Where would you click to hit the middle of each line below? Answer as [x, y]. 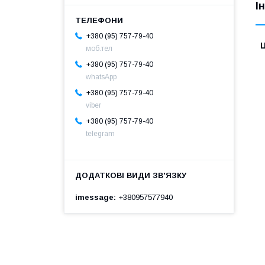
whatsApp [101, 77]
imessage [94, 197]
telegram [100, 133]
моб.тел [99, 48]
